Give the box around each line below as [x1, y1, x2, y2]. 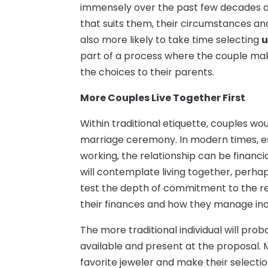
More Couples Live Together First [80, 90, 246, 105]
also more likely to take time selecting [80, 32, 262, 47]
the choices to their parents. [80, 65, 215, 79]
